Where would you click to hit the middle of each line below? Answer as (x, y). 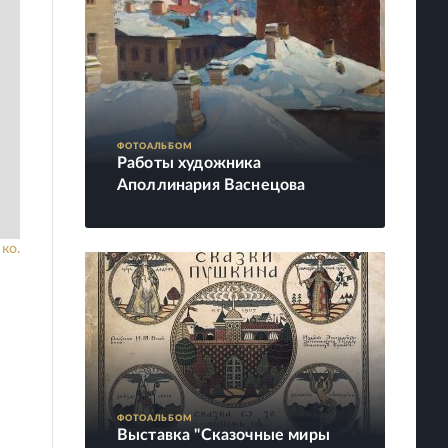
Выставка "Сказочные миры (223, 435)
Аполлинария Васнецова (211, 185)
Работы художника (189, 163)
